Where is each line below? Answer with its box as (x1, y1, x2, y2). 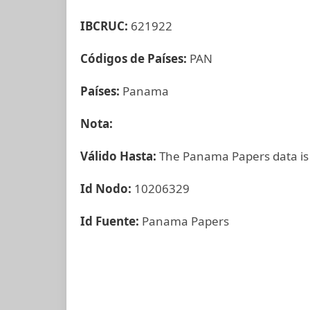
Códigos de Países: (80, 51, 190, 66)
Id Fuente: (80, 213, 142, 229)
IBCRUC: (80, 18, 128, 34)
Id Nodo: (80, 181, 134, 197)
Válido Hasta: (80, 148, 159, 164)
